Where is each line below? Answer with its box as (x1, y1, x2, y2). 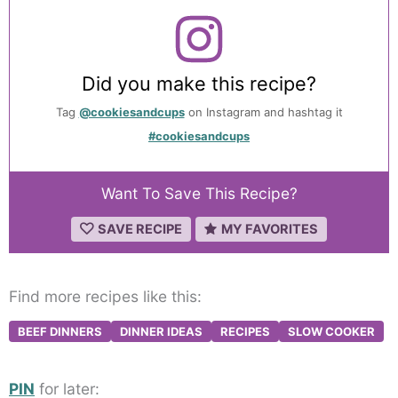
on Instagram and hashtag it (184, 105, 343, 120)
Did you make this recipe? (82, 71, 316, 95)
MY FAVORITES (221, 221, 318, 238)
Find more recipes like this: (9, 286, 202, 306)
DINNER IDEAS (120, 324, 203, 339)
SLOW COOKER (288, 324, 375, 339)
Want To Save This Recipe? (100, 184, 298, 203)
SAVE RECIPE (98, 221, 182, 238)
